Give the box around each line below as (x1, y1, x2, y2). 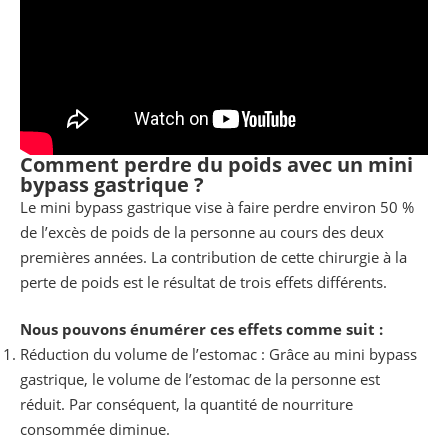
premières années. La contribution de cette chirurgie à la (20, 246, 407, 267)
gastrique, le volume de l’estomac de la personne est (20, 369, 380, 390)
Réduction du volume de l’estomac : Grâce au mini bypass (20, 344, 417, 365)
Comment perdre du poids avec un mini (20, 150, 413, 178)
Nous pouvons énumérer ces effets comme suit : (20, 319, 383, 340)
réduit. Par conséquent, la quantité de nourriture (20, 394, 353, 415)
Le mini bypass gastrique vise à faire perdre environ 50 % (20, 196, 414, 217)
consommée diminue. (20, 419, 170, 440)
